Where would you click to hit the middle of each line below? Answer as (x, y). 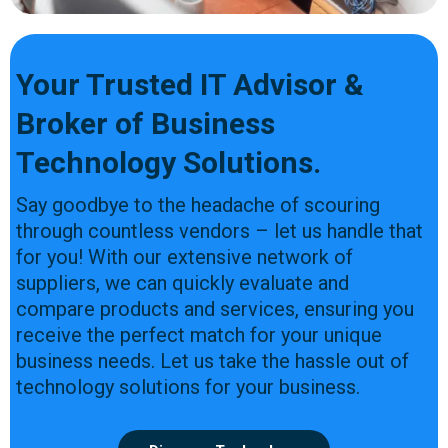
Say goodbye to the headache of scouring (198, 204)
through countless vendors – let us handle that (219, 230)
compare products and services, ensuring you (215, 308)
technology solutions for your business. (188, 386)
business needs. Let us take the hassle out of (212, 360)
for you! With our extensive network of (184, 256)
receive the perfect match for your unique (199, 334)
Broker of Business (145, 123)
